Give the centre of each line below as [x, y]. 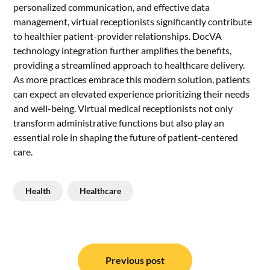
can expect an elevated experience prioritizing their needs [132, 93]
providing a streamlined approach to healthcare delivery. [129, 64]
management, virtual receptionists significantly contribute [133, 21]
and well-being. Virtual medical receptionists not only [123, 108]
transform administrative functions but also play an [119, 122]
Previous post [135, 260]
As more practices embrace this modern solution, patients [132, 79]
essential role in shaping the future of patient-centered [126, 137]
